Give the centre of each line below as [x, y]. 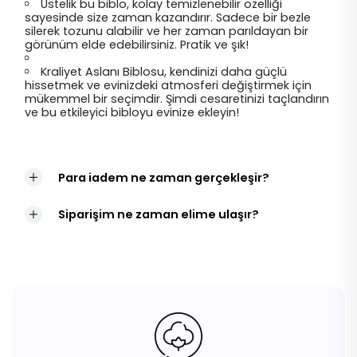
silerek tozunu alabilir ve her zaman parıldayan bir [167, 31]
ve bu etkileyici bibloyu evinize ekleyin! [132, 113]
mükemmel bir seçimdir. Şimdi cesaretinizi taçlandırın [177, 99]
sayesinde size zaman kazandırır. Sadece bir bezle [168, 18]
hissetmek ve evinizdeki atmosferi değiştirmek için [168, 86]
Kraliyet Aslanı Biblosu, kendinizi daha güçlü [164, 72]
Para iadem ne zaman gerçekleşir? [164, 177]
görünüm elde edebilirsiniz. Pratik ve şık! [137, 45]
